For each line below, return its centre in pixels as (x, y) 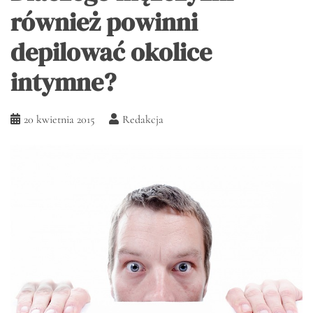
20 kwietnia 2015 (59, 120)
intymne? (63, 82)
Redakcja (143, 120)
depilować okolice (111, 52)
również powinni (104, 22)
